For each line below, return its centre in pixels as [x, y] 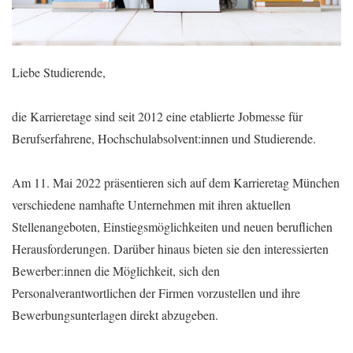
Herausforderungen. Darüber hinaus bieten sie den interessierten [170, 249]
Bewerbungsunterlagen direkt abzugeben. [115, 315]
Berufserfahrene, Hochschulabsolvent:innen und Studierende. [164, 139]
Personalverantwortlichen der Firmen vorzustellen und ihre [156, 293]
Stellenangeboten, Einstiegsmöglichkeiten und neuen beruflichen [172, 227]
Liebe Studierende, [59, 72]
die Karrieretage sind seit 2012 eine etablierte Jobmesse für [157, 117]
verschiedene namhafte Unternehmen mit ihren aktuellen [151, 205]
